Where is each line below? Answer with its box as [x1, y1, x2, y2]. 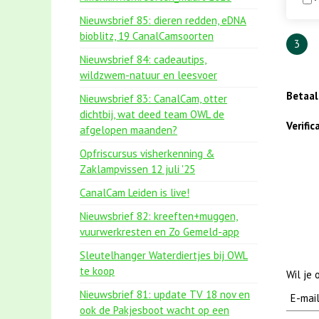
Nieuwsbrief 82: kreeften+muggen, [80, 209, 238, 223]
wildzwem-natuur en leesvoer [80, 68, 217, 82]
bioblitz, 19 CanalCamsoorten [80, 29, 214, 43]
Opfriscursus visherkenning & [80, 147, 214, 160]
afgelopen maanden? [80, 123, 177, 137]
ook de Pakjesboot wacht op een [80, 303, 229, 317]
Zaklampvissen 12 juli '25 [80, 162, 195, 176]
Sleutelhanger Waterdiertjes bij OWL [80, 249, 248, 262]
